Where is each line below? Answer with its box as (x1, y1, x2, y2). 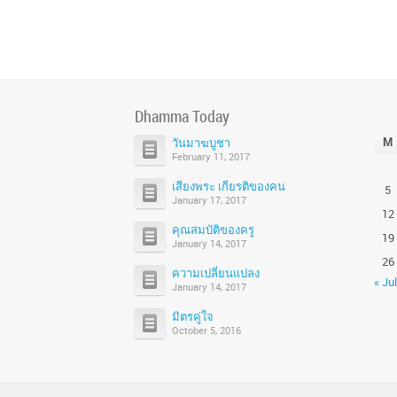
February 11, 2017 (172, 150, 250, 163)
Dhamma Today (135, 105, 230, 127)
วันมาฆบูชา (172, 135, 230, 151)
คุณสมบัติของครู (172, 222, 254, 237)
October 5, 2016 (172, 323, 241, 337)
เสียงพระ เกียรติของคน (172, 178, 285, 194)
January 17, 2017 (172, 193, 246, 206)
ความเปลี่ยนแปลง (172, 265, 260, 281)
